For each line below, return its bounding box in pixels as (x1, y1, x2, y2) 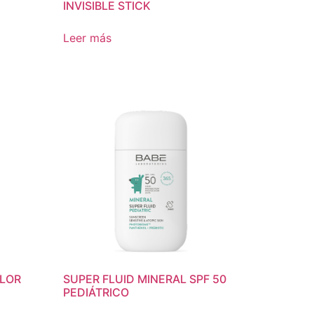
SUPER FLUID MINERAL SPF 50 (63, 271, 227, 286)
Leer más (63, 30, 112, 45)
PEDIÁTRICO (63, 285, 130, 299)
